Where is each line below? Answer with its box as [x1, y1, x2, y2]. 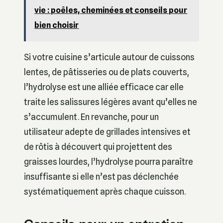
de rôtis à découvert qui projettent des [24, 141, 172, 152]
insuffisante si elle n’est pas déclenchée [24, 171, 179, 182]
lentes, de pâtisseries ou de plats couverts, [24, 67, 189, 78]
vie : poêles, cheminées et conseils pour [34, 5, 188, 15]
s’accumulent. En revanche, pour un [24, 111, 159, 122]
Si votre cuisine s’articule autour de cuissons [24, 52, 195, 63]
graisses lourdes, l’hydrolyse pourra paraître [24, 156, 193, 167]
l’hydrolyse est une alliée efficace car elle [24, 82, 184, 93]
